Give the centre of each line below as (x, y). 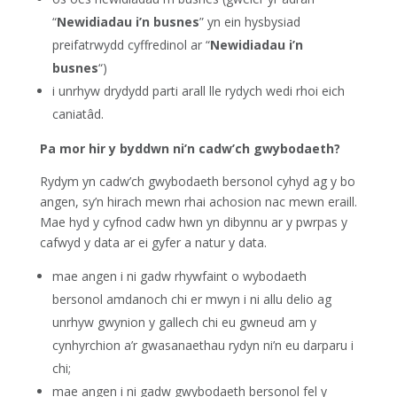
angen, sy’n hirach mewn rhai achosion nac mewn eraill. (198, 202)
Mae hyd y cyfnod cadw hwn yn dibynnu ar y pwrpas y (193, 222)
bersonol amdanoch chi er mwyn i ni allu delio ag (191, 299)
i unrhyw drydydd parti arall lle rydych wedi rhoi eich (198, 91)
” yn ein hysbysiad (249, 22)
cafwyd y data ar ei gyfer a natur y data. (153, 242)
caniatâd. (78, 114)
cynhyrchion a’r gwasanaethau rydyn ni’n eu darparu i (202, 345)
